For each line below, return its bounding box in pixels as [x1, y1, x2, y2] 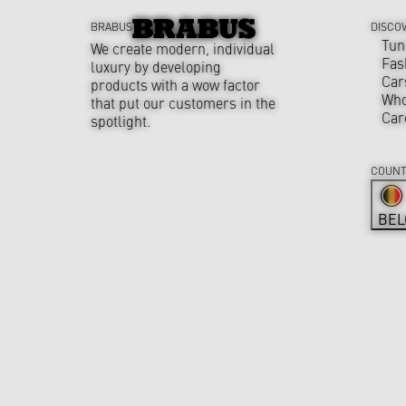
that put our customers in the [91, 92, 275, 112]
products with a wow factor [91, 73, 260, 94]
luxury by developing [91, 55, 221, 76]
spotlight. [91, 110, 150, 130]
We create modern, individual [91, 37, 275, 58]
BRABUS [91, 19, 132, 34]
